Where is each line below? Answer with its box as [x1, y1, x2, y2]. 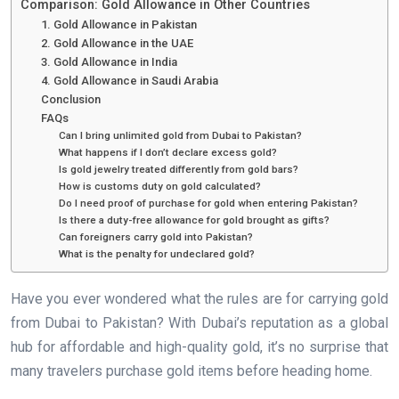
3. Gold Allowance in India [40, 55, 177, 69]
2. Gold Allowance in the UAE [40, 37, 193, 51]
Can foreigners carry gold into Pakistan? [59, 231, 254, 244]
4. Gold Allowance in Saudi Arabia [40, 74, 218, 88]
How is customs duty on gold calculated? [59, 180, 262, 193]
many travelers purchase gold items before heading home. [11, 362, 372, 380]
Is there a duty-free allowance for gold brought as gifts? [59, 214, 330, 227]
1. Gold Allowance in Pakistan [40, 18, 197, 32]
